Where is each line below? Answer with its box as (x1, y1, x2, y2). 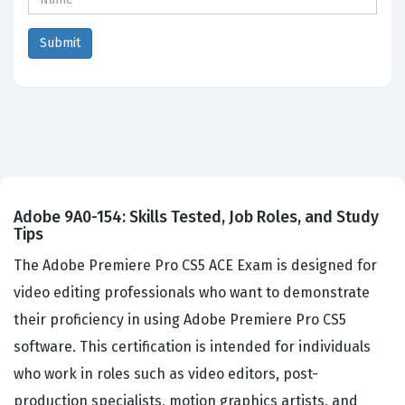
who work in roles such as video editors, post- (14, 365, 318, 383)
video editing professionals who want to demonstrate (14, 284, 370, 302)
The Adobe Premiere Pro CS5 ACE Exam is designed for (14, 257, 377, 275)
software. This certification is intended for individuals (14, 338, 371, 356)
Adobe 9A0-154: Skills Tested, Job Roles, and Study (14, 207, 379, 228)
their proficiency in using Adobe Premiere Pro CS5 (14, 311, 346, 329)
